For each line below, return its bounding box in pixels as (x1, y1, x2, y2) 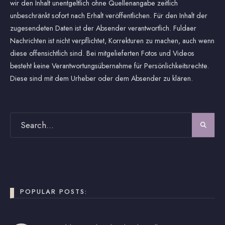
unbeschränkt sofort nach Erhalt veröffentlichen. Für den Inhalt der (10, 10, 207, 21)
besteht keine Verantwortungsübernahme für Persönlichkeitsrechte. (10, 60, 209, 71)
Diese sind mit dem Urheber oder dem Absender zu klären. (10, 73, 193, 83)
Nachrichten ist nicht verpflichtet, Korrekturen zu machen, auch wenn (10, 35, 214, 46)
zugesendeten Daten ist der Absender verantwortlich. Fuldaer (10, 23, 196, 33)
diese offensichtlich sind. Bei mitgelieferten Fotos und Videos (10, 48, 194, 58)
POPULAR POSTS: (20, 186, 87, 196)
